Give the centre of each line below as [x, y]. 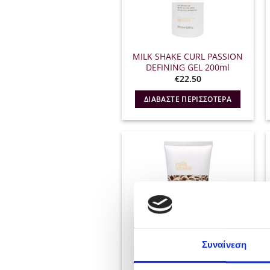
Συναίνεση [224, 245]
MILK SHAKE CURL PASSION [188, 56]
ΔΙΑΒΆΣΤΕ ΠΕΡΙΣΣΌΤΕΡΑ [188, 99]
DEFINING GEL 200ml [188, 67]
